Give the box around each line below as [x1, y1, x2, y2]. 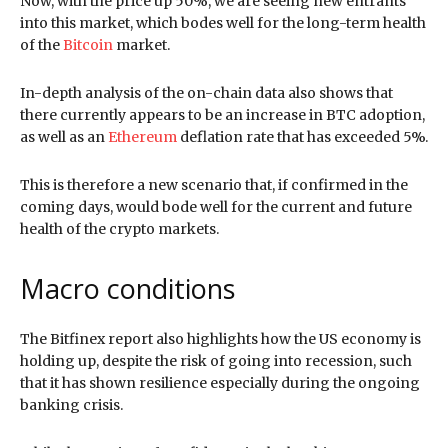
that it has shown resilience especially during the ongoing [20, 373, 420, 392]
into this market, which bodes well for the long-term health [20, 13, 426, 32]
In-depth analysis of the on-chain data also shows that [20, 83, 393, 102]
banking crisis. [20, 395, 123, 414]
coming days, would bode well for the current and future [20, 197, 412, 216]
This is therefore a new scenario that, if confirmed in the [20, 175, 408, 194]
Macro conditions [20, 269, 235, 307]
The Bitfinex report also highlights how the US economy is [20, 329, 421, 348]
